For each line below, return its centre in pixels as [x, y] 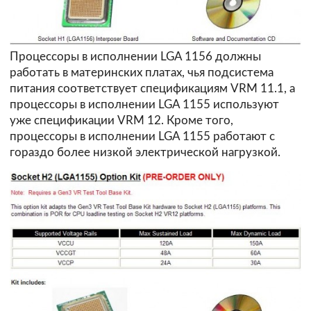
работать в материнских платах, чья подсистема [142, 72]
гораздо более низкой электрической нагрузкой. [145, 152]
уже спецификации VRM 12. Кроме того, [121, 120]
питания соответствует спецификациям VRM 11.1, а [152, 88]
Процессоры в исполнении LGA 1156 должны [135, 56]
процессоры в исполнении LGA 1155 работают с [142, 136]
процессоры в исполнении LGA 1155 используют [144, 104]
